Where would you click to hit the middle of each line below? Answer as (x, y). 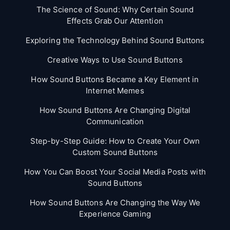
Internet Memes (115, 90)
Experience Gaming (115, 214)
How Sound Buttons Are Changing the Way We (115, 202)
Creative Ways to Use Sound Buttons (115, 60)
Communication (115, 121)
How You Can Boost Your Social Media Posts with (115, 171)
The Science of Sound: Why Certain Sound (115, 9)
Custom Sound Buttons (115, 152)
